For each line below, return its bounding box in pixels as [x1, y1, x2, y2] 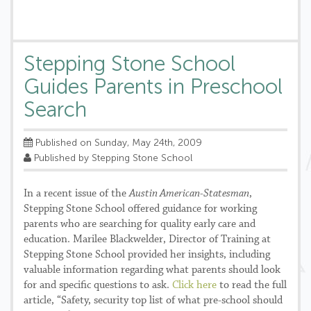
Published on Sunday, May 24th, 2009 [33, 137, 202, 149]
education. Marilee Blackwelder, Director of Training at [24, 234, 271, 245]
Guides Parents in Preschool [24, 74, 283, 99]
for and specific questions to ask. [24, 280, 172, 291]
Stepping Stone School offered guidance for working [24, 203, 257, 215]
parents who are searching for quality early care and [24, 219, 255, 230]
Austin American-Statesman [129, 188, 249, 199]
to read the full [217, 280, 287, 291]
